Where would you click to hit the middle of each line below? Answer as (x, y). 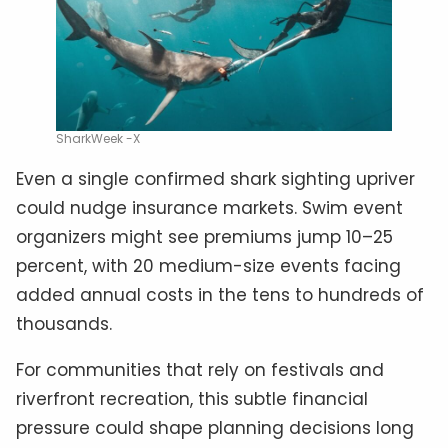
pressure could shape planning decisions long (215, 428)
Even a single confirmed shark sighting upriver (215, 179)
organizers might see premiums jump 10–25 (204, 237)
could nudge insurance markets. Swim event (209, 208)
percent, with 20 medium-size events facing (208, 266)
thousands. (64, 324)
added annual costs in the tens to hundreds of (220, 295)
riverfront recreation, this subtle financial (192, 399)
